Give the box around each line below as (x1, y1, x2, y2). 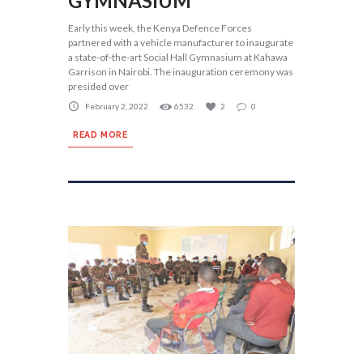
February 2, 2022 (85, 101, 148, 112)
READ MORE (73, 130, 128, 140)
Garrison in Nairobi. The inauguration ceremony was (68, 66, 293, 79)
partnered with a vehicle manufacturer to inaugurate (68, 36, 293, 49)
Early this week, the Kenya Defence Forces (68, 22, 252, 35)
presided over (68, 80, 129, 93)
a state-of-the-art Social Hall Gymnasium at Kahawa (68, 51, 288, 64)
